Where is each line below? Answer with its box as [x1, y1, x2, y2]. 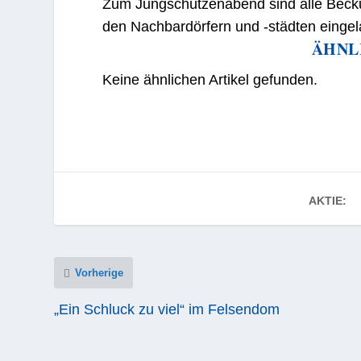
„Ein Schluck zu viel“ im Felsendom [54, 301, 280, 318]
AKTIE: [309, 194, 347, 208]
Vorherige [75, 267, 124, 280]
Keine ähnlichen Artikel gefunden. [102, 72, 318, 89]
